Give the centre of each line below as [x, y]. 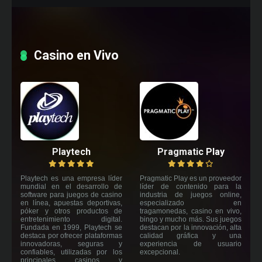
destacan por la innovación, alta [191, 228]
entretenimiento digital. [71, 220]
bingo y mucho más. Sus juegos [191, 220]
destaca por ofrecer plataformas [71, 236]
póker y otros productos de [71, 211]
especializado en [191, 203]
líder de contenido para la [191, 187]
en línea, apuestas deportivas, [71, 203]
